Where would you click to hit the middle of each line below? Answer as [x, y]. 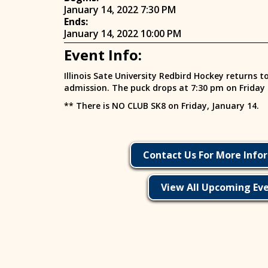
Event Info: [103, 55]
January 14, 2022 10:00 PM [123, 34]
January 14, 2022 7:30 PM [120, 10]
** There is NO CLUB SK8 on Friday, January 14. [162, 106]
